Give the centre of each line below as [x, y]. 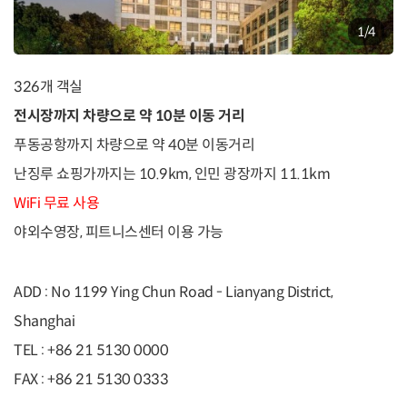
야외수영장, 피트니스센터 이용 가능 [119, 233]
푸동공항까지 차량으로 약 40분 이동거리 [134, 145]
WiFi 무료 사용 [57, 203]
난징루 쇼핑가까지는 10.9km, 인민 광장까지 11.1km [172, 174]
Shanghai [45, 322]
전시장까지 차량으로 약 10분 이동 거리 [129, 116]
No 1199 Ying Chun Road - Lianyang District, [192, 293]
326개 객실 [48, 87]
